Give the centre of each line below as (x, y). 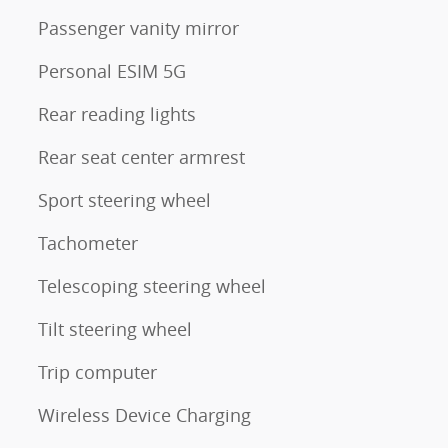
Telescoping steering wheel (152, 285)
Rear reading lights (117, 113)
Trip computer (97, 371)
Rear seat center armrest (141, 156)
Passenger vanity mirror (138, 27)
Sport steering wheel (124, 199)
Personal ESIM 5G (112, 70)
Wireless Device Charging (144, 414)
